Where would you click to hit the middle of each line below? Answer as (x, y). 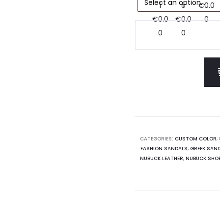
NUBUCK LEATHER (161, 158)
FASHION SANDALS (164, 149)
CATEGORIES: (157, 139)
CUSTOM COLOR (195, 139)
